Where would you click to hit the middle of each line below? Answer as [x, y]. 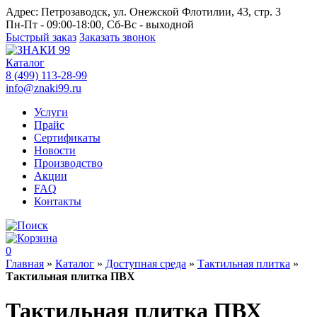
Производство [68, 163]
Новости [55, 150]
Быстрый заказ [41, 37]
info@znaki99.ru [44, 88]
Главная [25, 264]
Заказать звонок [117, 37]
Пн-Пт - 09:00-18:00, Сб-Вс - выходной [100, 24]
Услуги [51, 112]
